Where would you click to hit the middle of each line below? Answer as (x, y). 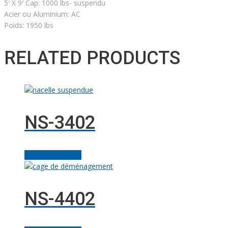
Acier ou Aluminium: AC (42, 14)
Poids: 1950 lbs (29, 25)
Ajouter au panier (53, 155)
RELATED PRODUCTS (92, 58)
